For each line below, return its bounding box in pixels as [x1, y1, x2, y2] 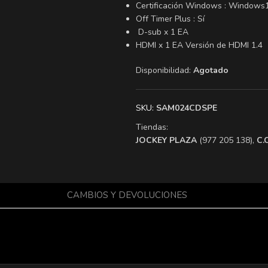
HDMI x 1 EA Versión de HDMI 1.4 [136, 39, 263, 51]
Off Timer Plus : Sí [136, 13, 205, 25]
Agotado [193, 65, 229, 76]
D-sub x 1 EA [136, 26, 188, 38]
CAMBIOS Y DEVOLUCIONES [66, 189, 187, 201]
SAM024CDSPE [156, 102, 217, 114]
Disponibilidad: [136, 65, 191, 76]
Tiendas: [136, 121, 168, 133]
